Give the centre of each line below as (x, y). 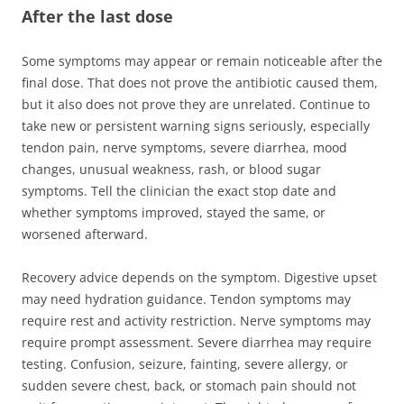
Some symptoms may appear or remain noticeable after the (202, 60)
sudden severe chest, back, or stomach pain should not (189, 385)
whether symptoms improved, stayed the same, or (174, 212)
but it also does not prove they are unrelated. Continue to (196, 104)
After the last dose (97, 16)
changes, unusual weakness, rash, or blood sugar (171, 169)
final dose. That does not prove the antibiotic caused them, (200, 82)
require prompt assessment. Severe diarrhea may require (197, 342)
